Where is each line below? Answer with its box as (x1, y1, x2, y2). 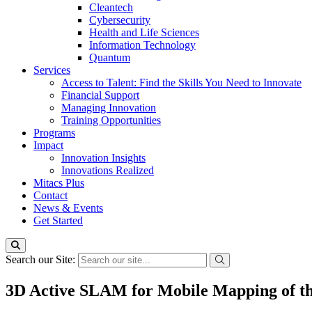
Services (33, 64, 70, 76)
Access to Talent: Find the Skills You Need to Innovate (61, 77, 302, 88)
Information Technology (89, 39, 196, 51)
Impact (33, 139, 63, 151)
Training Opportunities (61, 114, 161, 126)
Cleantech (89, 1, 133, 13)
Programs (33, 127, 75, 139)
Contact (33, 189, 68, 201)
